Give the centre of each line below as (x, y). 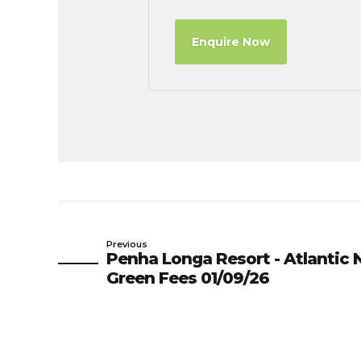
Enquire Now (231, 41)
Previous (127, 244)
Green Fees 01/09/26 (188, 278)
